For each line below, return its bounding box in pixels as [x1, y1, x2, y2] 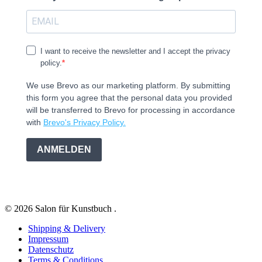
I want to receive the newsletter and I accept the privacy [40, 46, 230, 56]
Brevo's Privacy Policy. [43, 117, 126, 127]
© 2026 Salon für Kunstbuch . [5, 203, 116, 213]
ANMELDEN [37, 144, 91, 155]
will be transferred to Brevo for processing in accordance [26, 105, 235, 115]
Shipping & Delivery [28, 223, 105, 233]
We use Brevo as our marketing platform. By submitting [26, 80, 230, 90]
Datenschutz [28, 244, 74, 254]
